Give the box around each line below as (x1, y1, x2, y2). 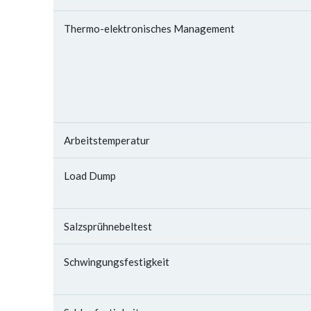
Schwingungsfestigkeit (64, 255, 169, 268)
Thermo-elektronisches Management (64, 22, 235, 35)
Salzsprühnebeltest (64, 220, 152, 233)
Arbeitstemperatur (64, 134, 150, 146)
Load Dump (64, 169, 116, 182)
